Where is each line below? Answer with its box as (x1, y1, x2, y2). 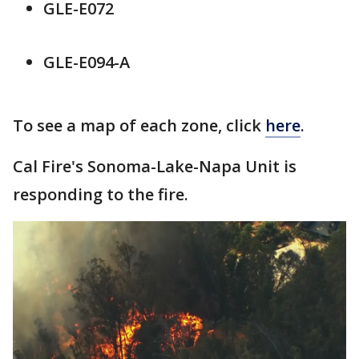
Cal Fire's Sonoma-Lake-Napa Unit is (13, 155, 296, 177)
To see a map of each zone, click (13, 114, 265, 136)
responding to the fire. (13, 183, 188, 205)
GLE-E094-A (43, 50, 130, 73)
